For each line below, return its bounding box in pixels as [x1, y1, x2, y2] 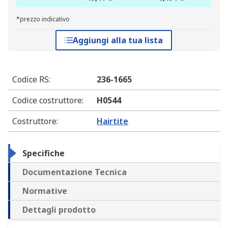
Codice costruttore [12, 95, 82, 106]
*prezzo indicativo [16, 15, 70, 24]
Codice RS [12, 74, 49, 85]
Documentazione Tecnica [22, 166, 127, 178]
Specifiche [22, 148, 65, 159]
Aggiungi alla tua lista [73, 35, 163, 46]
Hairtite [97, 116, 129, 127]
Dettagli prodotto [22, 204, 96, 216]
